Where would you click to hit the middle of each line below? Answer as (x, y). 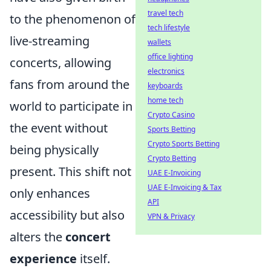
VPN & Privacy (171, 216)
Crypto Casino (171, 115)
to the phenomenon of (73, 19)
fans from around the (70, 84)
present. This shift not (70, 171)
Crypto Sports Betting (184, 144)
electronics (166, 71)
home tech (165, 100)
